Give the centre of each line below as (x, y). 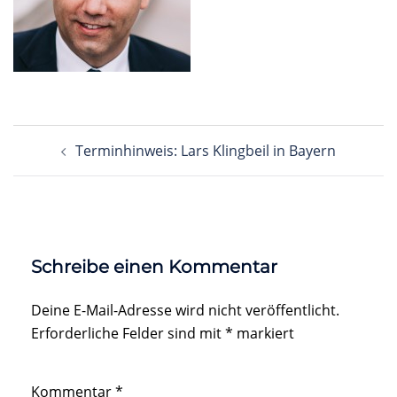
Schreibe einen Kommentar (154, 267)
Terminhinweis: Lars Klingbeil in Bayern (206, 151)
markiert (264, 333)
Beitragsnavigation (113, 136)
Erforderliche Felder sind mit (128, 333)
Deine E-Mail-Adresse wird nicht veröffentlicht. (185, 310)
